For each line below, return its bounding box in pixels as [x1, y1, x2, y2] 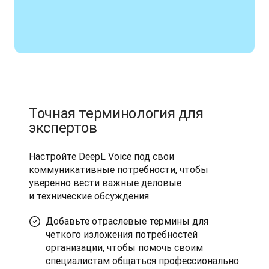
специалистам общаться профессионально [46, 255, 239, 267]
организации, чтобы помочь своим [46, 241, 203, 253]
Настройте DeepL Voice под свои [29, 150, 174, 162]
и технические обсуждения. [29, 190, 151, 202]
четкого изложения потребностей [46, 228, 198, 240]
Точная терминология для [29, 104, 204, 122]
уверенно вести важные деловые [29, 177, 181, 189]
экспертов [29, 119, 97, 136]
